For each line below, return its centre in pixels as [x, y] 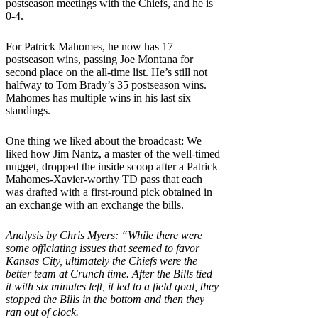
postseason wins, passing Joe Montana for [99, 59]
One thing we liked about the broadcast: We [104, 141]
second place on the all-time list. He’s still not [106, 72]
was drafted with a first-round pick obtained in [109, 192]
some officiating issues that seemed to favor [103, 248]
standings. [28, 110]
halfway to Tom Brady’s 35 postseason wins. [106, 84]
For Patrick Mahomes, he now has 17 [89, 46]
